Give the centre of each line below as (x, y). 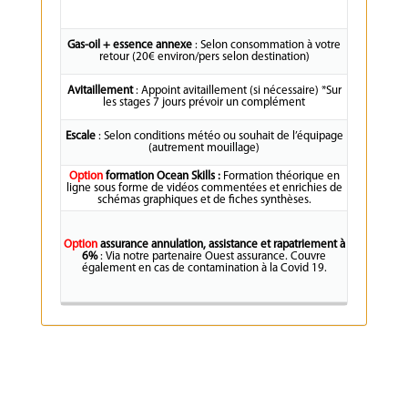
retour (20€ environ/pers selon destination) (204, 57)
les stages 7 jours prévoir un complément (204, 103)
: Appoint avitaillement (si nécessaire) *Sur (238, 91)
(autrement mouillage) (204, 148)
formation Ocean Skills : (164, 177)
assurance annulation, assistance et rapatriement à (222, 245)
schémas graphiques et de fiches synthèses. (204, 200)
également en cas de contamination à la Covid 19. (204, 269)
